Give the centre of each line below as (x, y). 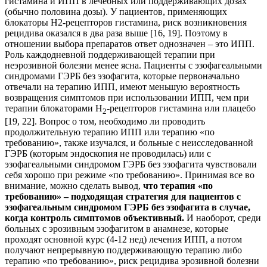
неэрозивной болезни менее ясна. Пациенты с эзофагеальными (133, 65)
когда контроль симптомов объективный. (94, 218)
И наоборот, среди (223, 218)
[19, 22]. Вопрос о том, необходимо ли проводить (105, 121)
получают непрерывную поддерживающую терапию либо (123, 250)
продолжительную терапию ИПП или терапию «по (110, 132)
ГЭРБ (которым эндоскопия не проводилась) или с (108, 153)
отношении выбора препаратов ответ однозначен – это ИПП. (130, 44)
